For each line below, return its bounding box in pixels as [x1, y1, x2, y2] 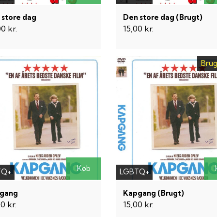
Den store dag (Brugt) [123, 12, 202, 22]
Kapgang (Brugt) [123, 188, 184, 198]
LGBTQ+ [119, 167, 149, 177]
